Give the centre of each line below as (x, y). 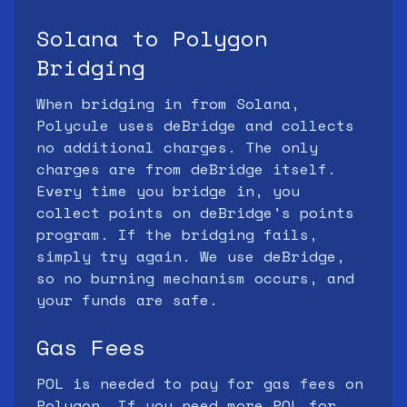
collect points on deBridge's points (195, 213)
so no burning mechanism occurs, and (195, 278)
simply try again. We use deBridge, (191, 256)
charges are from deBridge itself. (186, 169)
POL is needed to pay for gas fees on (200, 383)
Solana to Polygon (152, 38)
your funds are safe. (127, 300)
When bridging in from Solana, (168, 104)
